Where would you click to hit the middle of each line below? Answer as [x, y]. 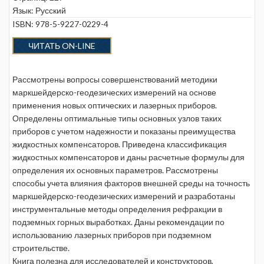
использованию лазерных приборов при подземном [112, 235]
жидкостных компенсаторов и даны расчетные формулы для [128, 157]
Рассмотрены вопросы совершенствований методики [115, 79]
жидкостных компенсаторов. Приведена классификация [120, 144]
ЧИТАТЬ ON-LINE [62, 46]
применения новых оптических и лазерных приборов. [115, 105]
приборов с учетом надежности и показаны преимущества [124, 131]
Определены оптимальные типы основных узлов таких [117, 118]
